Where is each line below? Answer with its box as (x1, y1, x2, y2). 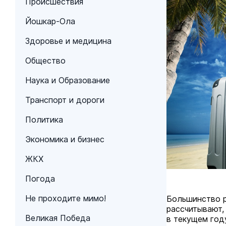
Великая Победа (25, 213, 90, 223)
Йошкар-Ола (25, 16, 75, 26)
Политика (25, 115, 63, 125)
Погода (25, 174, 55, 184)
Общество (25, 55, 66, 66)
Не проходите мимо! (25, 193, 106, 203)
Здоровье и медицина (25, 36, 111, 46)
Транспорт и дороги (25, 95, 104, 105)
